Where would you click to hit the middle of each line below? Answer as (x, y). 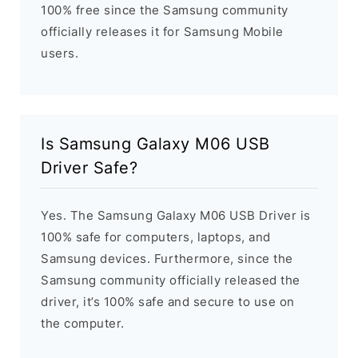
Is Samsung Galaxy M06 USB (155, 144)
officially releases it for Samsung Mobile (162, 32)
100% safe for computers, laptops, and (156, 237)
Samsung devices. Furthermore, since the (167, 259)
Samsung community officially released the (171, 280)
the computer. (83, 324)
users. (60, 54)
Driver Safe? (89, 168)
